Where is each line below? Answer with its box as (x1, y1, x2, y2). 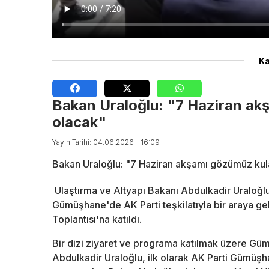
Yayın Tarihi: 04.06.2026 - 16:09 (52, 138, 160, 147)
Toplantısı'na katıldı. (52, 213, 142, 226)
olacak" (52, 113, 106, 131)
